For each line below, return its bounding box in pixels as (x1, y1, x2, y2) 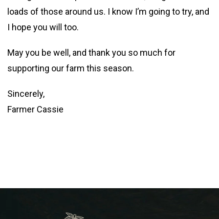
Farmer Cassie (7, 104, 64, 114)
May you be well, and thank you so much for (7, 47, 175, 58)
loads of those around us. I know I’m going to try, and (7, 6, 209, 17)
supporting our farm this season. (7, 63, 134, 73)
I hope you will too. (7, 22, 79, 32)
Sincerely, (7, 88, 44, 99)
